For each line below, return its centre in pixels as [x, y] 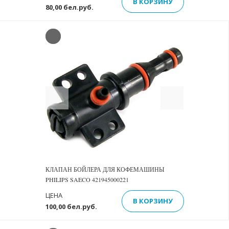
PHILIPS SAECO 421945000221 [87, 179]
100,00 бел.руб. [71, 207]
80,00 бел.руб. [70, 7]
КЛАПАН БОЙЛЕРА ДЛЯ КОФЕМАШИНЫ [105, 169]
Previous [74, 93]
